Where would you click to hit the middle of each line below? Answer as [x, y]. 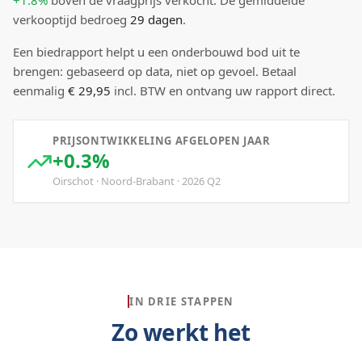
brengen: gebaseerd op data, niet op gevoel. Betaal [155, 71]
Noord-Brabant [138, 181]
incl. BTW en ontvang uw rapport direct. [223, 90]
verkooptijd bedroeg [72, 19]
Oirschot [73, 181]
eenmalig [40, 90]
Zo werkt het [181, 332]
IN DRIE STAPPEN [182, 301]
